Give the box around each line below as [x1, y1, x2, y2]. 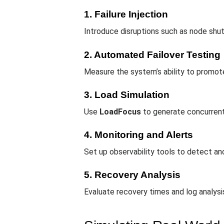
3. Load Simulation [84, 89, 169, 100]
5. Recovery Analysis [84, 169, 180, 180]
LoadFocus [99, 106, 141, 116]
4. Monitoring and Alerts [84, 129, 193, 140]
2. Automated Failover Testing [84, 49, 220, 60]
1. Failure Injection [84, 9, 168, 20]
